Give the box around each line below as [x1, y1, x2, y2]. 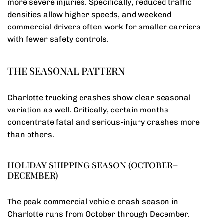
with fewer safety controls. [7, 34, 109, 44]
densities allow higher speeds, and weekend [7, 10, 171, 19]
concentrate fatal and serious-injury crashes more [7, 117, 200, 127]
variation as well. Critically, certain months [7, 105, 168, 114]
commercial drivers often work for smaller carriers [7, 22, 201, 31]
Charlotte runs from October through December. [7, 209, 190, 219]
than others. [7, 130, 54, 139]
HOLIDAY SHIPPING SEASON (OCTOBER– [7, 159, 178, 171]
